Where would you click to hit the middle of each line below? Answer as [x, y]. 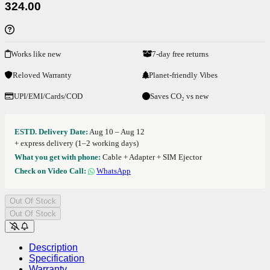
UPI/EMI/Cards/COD [48, 96]
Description [53, 247]
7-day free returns [180, 54]
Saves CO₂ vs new [179, 96]
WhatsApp [114, 171]
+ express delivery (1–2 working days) [77, 143]
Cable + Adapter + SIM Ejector [151, 157]
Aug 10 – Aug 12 [117, 131]
